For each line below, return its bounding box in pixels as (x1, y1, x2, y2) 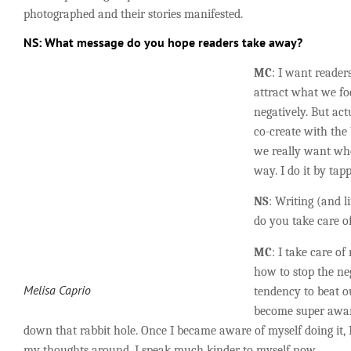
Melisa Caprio (24, 281, 91, 298)
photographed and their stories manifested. (24, 7, 243, 22)
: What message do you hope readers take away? (38, 34, 302, 50)
